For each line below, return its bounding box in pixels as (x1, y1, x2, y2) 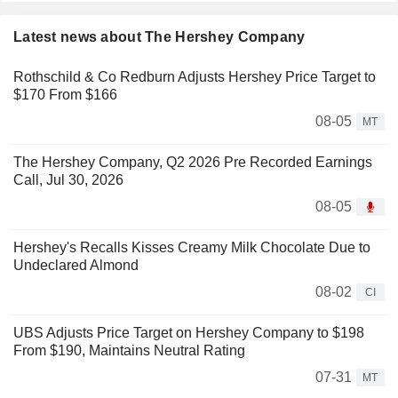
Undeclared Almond (13, 258, 139, 274)
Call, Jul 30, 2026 (13, 172, 123, 188)
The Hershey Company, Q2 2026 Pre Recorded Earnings (13, 155, 372, 171)
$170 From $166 (13, 87, 117, 103)
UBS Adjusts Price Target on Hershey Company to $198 (13, 325, 364, 341)
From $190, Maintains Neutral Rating (13, 343, 245, 359)
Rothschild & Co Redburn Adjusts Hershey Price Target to (13, 69, 376, 85)
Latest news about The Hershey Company (13, 29, 306, 45)
